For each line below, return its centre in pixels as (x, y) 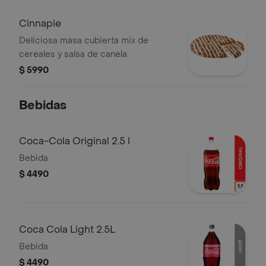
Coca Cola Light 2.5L (67, 229)
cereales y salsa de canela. (74, 54)
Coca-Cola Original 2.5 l (75, 141)
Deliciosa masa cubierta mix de (84, 41)
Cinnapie (40, 23)
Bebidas (43, 106)
